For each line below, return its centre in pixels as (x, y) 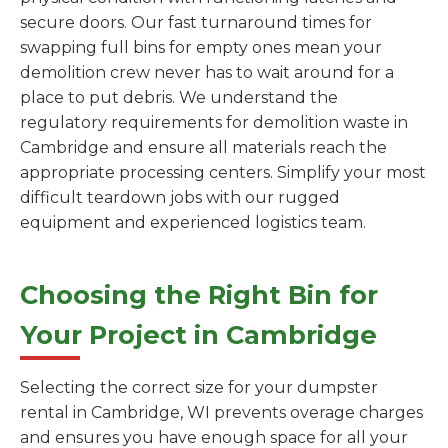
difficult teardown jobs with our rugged (180, 198)
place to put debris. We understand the (179, 98)
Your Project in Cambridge (198, 335)
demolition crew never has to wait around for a (207, 73)
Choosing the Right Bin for (199, 295)
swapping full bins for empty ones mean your (201, 48)
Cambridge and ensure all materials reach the (203, 148)
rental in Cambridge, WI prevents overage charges (221, 413)
